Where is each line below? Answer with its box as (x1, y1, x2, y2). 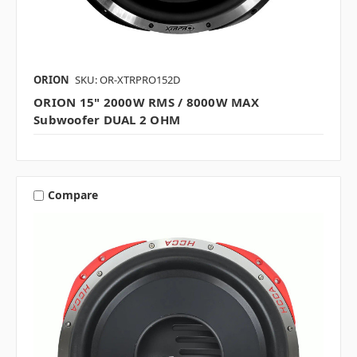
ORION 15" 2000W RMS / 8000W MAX (33, 93, 259, 110)
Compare (47, 187, 98, 203)
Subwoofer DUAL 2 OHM (33, 111, 180, 127)
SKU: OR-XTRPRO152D (75, 72, 180, 87)
